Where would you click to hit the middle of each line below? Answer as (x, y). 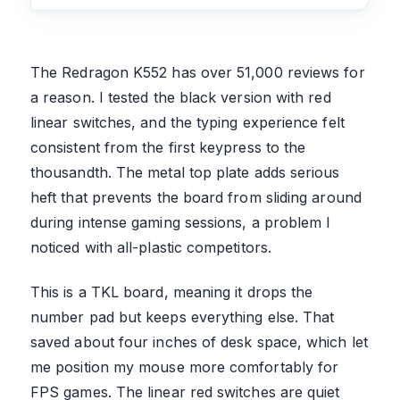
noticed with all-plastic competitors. (151, 247)
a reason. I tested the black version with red (181, 97)
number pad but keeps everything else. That (183, 317)
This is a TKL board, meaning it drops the (172, 292)
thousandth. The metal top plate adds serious (185, 172)
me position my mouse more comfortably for (185, 367)
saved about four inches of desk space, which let (199, 342)
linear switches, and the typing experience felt (187, 122)
